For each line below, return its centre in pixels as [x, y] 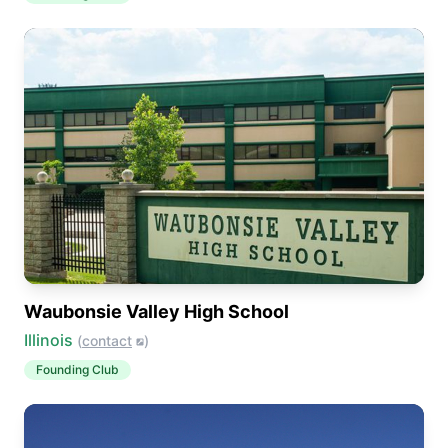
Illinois [48, 340]
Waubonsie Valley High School [156, 311]
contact [107, 340]
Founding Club [77, 369]
